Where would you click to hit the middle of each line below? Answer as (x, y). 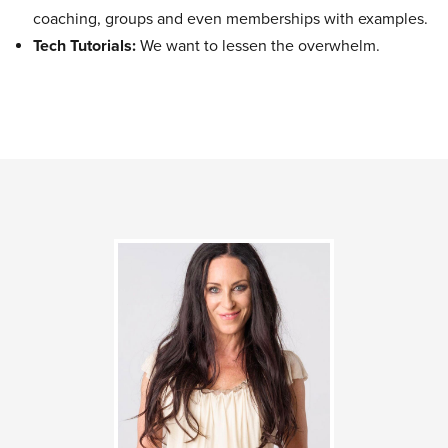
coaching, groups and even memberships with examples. (231, 19)
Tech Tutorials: (85, 46)
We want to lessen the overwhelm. (258, 46)
